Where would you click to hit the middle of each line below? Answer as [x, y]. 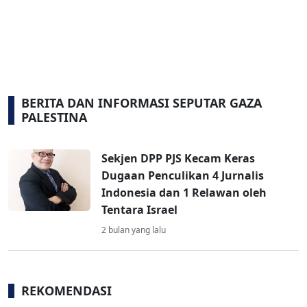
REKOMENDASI [66, 291]
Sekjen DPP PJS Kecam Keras [178, 159]
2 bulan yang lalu [134, 230]
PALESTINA [54, 118]
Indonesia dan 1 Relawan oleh [184, 193]
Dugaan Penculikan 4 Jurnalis [183, 176]
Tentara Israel [139, 210]
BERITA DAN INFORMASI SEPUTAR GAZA [142, 103]
